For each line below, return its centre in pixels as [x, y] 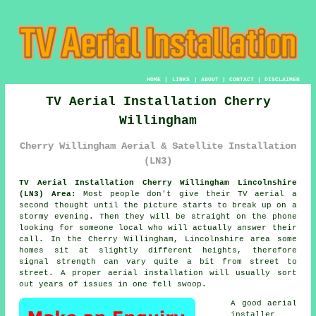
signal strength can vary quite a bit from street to [158, 261]
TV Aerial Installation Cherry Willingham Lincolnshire [158, 182]
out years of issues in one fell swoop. [113, 284]
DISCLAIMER [282, 79]
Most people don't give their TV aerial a [186, 194]
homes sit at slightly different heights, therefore [158, 250]
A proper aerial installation [132, 273]
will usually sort [250, 273]
